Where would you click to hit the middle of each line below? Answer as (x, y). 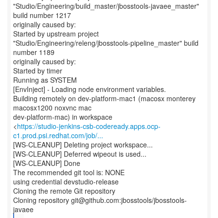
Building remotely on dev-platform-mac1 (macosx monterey (104, 98)
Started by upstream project (56, 34)
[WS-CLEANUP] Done (47, 163)
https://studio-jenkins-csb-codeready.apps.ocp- (89, 126)
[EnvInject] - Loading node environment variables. (90, 89)
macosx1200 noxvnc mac (52, 108)
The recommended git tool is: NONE (69, 172)
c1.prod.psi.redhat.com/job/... (58, 135)
